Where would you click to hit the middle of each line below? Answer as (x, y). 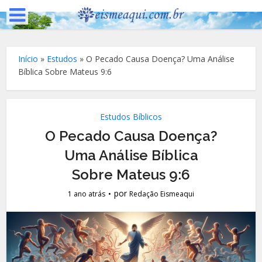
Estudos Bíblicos (131, 117)
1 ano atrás (87, 194)
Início (28, 59)
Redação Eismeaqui (162, 194)
